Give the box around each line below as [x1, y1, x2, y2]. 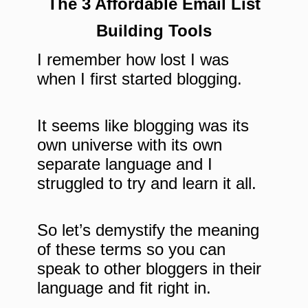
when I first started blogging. [37, 69, 242, 89]
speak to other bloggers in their [37, 259, 261, 278]
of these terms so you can [37, 240, 225, 259]
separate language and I [37, 155, 212, 174]
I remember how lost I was [37, 50, 229, 69]
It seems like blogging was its [37, 116, 249, 135]
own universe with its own [37, 135, 222, 155]
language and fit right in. [37, 278, 211, 298]
